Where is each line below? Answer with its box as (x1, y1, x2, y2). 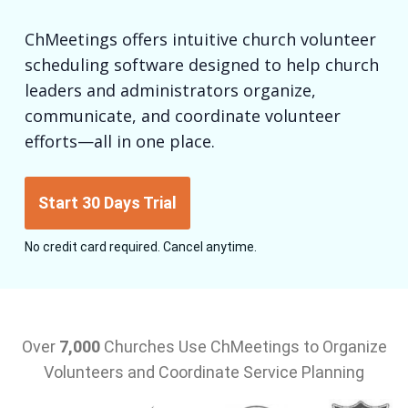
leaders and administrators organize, (24, 79, 316, 102)
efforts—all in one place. (24, 130, 215, 153)
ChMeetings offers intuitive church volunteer (24, 28, 376, 51)
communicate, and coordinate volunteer (24, 105, 341, 127)
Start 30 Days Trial (37, 193, 177, 213)
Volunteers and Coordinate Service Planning (44, 362, 364, 382)
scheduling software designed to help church (24, 54, 379, 76)
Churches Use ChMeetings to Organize (99, 337, 387, 357)
